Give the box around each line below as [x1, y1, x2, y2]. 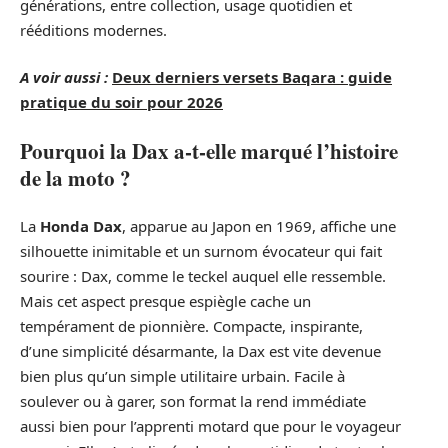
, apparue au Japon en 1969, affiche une [122, 216, 396, 237]
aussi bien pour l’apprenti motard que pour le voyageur [20, 416, 401, 437]
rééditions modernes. [20, 19, 167, 40]
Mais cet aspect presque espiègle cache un [20, 291, 311, 312]
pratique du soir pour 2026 [20, 92, 223, 113]
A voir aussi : [20, 67, 108, 88]
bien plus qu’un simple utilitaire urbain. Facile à [20, 366, 345, 387]
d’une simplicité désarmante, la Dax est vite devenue [20, 341, 381, 362]
